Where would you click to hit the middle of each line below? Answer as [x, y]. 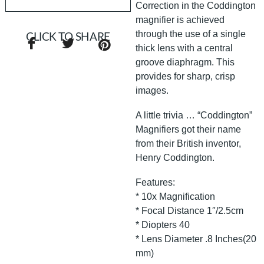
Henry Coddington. [175, 157]
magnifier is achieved [180, 19]
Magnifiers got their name [189, 129]
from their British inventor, [189, 143]
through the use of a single [191, 34]
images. [152, 90]
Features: [156, 182]
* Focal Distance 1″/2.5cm [190, 210]
